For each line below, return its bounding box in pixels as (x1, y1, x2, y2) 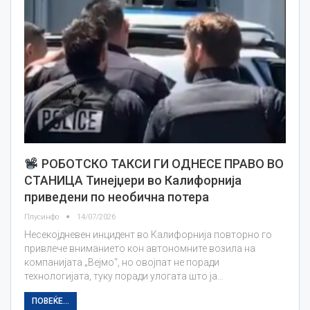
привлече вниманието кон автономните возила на (24, 243, 255, 255)
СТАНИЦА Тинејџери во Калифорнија (24, 173, 241, 188)
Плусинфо (24, 212, 61, 222)
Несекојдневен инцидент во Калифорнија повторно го (24, 229, 272, 241)
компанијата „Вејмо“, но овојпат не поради (24, 257, 219, 268)
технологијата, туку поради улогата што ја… (24, 271, 224, 282)
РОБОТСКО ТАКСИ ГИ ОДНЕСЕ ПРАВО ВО (38, 156, 284, 172)
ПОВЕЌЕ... (32, 296, 69, 307)
